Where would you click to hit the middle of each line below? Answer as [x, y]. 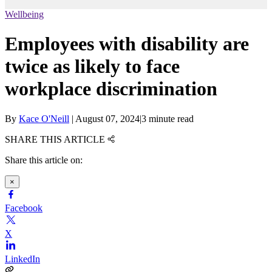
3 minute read [168, 118]
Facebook [24, 208]
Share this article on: [44, 160]
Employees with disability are [127, 44]
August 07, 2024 [107, 118]
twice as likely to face [92, 66]
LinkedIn [22, 259]
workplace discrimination [111, 89]
